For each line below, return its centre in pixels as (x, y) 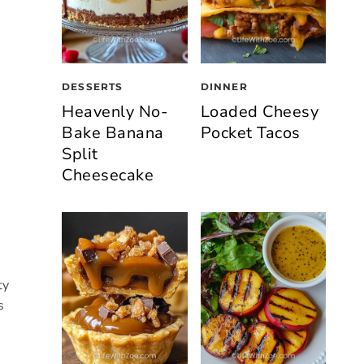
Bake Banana (113, 133)
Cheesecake (108, 175)
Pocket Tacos (250, 133)
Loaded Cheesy (259, 112)
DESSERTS (93, 87)
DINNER (224, 87)
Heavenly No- (115, 112)
